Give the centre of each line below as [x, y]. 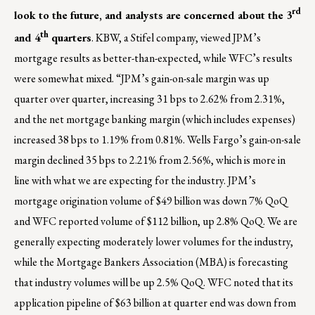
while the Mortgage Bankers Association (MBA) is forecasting [151, 262]
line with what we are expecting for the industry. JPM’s [135, 181]
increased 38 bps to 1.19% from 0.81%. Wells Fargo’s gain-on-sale [157, 140]
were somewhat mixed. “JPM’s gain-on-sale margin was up [142, 79]
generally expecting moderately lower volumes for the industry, [154, 242]
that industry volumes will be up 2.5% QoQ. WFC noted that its [154, 283]
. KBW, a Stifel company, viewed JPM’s [176, 38]
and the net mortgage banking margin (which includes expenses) [155, 120]
